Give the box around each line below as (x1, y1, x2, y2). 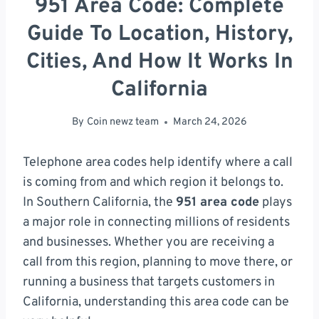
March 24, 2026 (172, 115, 247, 130)
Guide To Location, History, (26, 21, 293, 48)
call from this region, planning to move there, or (23, 254, 293, 271)
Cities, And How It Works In (26, 48, 293, 75)
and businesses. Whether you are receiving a (23, 234, 274, 251)
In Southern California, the (23, 194, 176, 211)
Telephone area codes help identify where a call (23, 155, 293, 172)
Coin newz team (86, 115, 159, 130)
